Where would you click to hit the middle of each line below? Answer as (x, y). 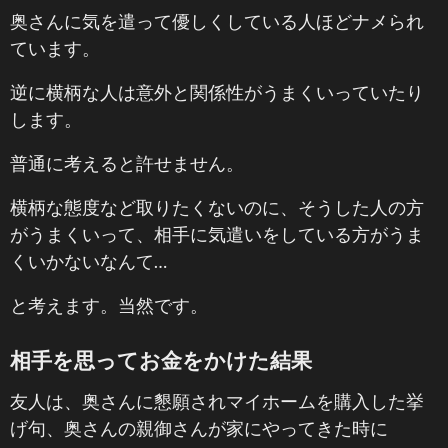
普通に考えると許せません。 (127, 163)
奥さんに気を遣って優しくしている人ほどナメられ (217, 21)
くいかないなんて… (88, 261)
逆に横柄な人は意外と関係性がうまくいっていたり (217, 92)
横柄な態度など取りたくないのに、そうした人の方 (217, 207)
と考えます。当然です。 (109, 305)
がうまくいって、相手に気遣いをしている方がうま (217, 234)
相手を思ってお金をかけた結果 (161, 359)
